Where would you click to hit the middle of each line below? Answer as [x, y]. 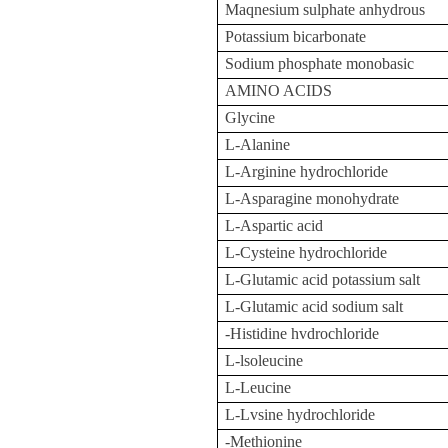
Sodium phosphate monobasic [320, 63]
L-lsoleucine [264, 360]
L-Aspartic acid [274, 225]
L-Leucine [258, 387]
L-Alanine [258, 144]
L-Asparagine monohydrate [312, 198]
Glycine [250, 117]
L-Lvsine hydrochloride [300, 414]
